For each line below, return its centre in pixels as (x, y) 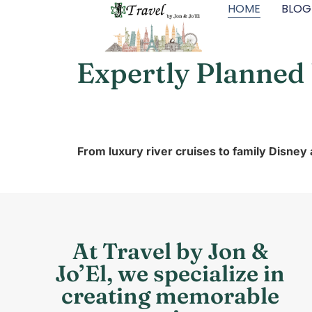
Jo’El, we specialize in (170, 273)
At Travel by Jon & (170, 251)
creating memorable (170, 295)
